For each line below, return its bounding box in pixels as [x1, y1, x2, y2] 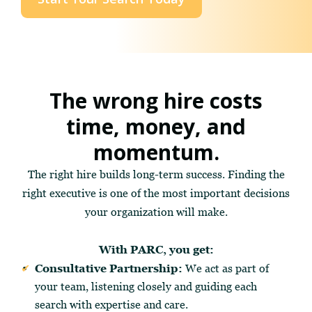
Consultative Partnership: [35, 262, 185, 274]
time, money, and [66, 112, 246, 141]
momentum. [93, 138, 219, 166]
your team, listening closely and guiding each [35, 280, 257, 292]
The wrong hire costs [49, 86, 263, 115]
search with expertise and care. [35, 298, 188, 311]
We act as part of [185, 262, 269, 274]
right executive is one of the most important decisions [22, 187, 290, 199]
